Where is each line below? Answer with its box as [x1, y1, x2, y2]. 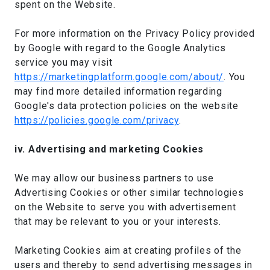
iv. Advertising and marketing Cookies [14, 143, 204, 155]
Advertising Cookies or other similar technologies [14, 187, 244, 198]
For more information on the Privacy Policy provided [14, 28, 255, 39]
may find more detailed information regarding [14, 86, 222, 97]
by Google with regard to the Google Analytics [14, 42, 226, 54]
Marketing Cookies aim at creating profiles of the [14, 245, 242, 256]
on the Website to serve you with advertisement [14, 201, 236, 213]
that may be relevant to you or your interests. [14, 216, 221, 227]
